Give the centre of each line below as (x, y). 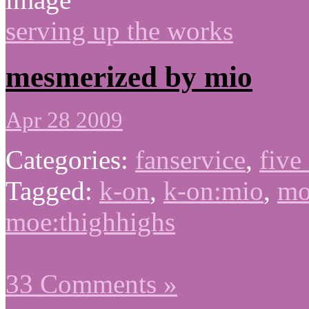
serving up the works (119, 30)
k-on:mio (213, 190)
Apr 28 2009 (64, 120)
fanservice (190, 159)
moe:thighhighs (90, 221)
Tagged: (52, 190)
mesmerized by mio (129, 77)
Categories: (70, 159)
